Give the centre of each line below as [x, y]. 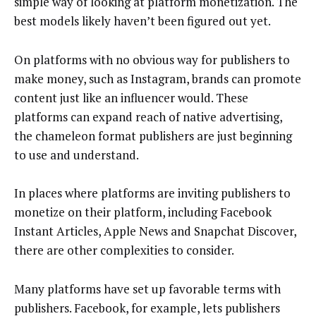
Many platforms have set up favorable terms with [147, 288]
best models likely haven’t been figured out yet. [142, 21]
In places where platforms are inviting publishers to [152, 193]
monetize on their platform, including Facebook [143, 212]
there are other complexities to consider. [124, 250]
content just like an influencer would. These [131, 97]
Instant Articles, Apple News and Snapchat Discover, [155, 231]
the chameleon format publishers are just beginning [153, 135]
